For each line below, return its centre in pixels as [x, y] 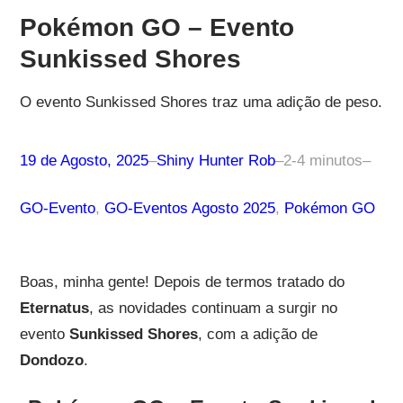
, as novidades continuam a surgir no [213, 308]
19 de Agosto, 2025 [84, 160]
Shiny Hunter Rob [215, 160]
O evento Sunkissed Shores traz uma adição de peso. [201, 102]
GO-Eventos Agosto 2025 [189, 208]
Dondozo [51, 360]
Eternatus [54, 308]
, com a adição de [257, 334]
